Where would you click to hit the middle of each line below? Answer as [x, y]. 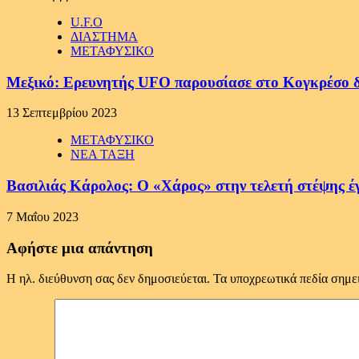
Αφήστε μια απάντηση [80, 248]
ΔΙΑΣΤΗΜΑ [104, 36]
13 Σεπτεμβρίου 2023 [62, 113]
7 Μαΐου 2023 [42, 216]
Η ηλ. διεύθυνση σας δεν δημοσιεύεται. [108, 279]
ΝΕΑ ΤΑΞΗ [103, 155]
